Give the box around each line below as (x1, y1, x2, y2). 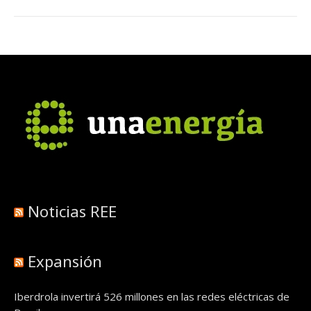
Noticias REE (28, 201, 117, 221)
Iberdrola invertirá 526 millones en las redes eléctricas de (14, 289, 289, 303)
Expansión (28, 251, 102, 271)
